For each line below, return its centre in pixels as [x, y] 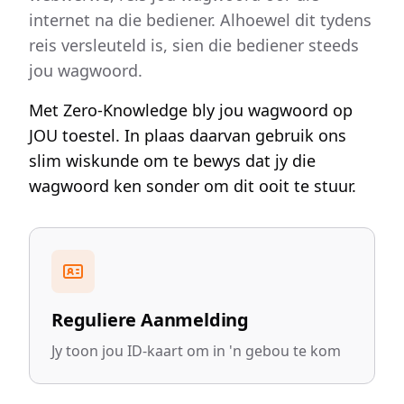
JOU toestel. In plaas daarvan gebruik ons [188, 135]
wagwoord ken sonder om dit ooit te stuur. [193, 186]
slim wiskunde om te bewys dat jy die [172, 161]
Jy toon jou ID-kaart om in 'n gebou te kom [196, 351]
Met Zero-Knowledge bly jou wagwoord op [191, 110]
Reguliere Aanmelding [150, 320]
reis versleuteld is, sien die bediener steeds [194, 45]
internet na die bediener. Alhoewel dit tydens [200, 20]
